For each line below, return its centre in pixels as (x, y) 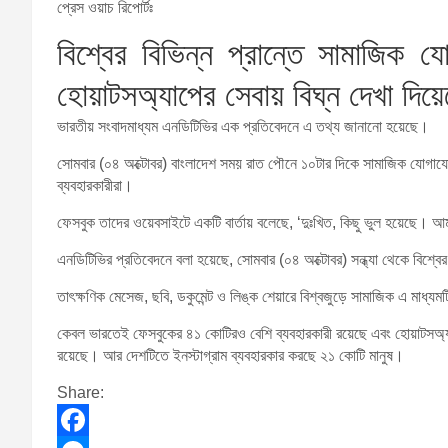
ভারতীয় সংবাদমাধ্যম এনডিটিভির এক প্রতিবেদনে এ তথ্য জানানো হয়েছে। (243, 126)
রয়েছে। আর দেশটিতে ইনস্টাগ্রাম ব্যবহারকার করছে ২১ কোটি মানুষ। (230, 355)
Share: (80, 392)
